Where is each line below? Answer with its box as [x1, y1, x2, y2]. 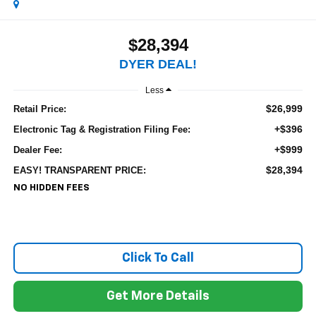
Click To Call [122, 252, 194, 265]
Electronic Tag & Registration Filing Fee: [13, 124, 190, 135]
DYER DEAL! [119, 57, 197, 72]
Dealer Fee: [13, 145, 62, 156]
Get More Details [107, 290, 209, 303]
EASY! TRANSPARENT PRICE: [13, 165, 146, 176]
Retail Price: [13, 104, 66, 115]
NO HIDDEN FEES [13, 183, 90, 193]
